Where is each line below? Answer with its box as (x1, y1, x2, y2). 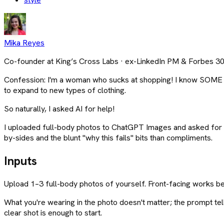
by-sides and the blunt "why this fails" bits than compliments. (4, 132, 212, 143)
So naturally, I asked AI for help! (4, 103, 114, 114)
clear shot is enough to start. (4, 207, 102, 218)
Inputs (4, 152, 37, 168)
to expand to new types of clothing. (4, 84, 126, 95)
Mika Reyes (4, 37, 44, 48)
